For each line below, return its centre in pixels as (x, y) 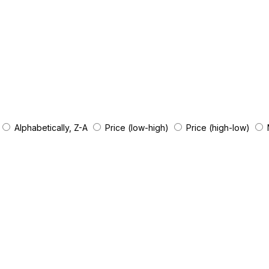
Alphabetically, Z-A (52, 128)
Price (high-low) (219, 128)
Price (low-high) (138, 128)
